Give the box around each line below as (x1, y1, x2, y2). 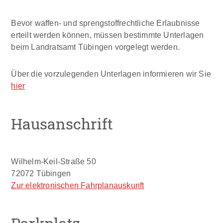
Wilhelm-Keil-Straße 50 (11, 156, 96, 166)
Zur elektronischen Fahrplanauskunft (11, 180, 144, 190)
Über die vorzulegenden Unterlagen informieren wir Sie (11, 69, 212, 78)
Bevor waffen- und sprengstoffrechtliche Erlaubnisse (11, 18, 200, 27)
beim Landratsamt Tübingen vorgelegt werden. (11, 42, 180, 51)
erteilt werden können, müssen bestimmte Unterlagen (11, 30, 204, 39)
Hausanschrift (11, 113, 113, 133)
